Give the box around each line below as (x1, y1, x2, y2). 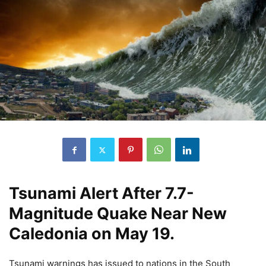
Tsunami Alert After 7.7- (9, 183, 194, 204)
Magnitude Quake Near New (9, 204, 227, 224)
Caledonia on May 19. (9, 224, 175, 244)
